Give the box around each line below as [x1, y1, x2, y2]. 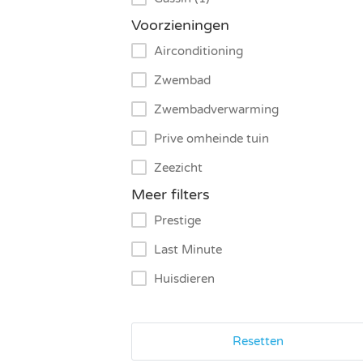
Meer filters [131, 186, 210, 204]
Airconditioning [154, 44, 243, 59]
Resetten [233, 334, 284, 349]
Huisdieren [154, 271, 215, 287]
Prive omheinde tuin [154, 131, 269, 147]
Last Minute [154, 242, 222, 258]
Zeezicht [154, 160, 203, 176]
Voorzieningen [131, 16, 229, 35]
